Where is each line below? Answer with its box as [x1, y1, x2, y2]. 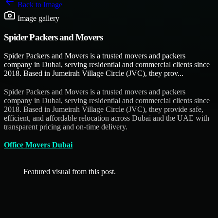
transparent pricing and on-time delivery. [4, 122, 127, 131]
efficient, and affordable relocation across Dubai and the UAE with [4, 113, 209, 122]
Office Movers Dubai [4, 140, 73, 149]
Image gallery [16, 14, 59, 22]
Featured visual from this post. [23, 167, 116, 176]
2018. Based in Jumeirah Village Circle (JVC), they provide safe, [4, 105, 203, 113]
